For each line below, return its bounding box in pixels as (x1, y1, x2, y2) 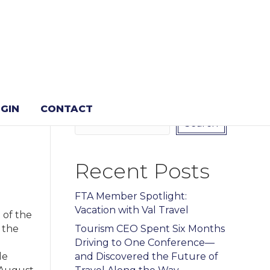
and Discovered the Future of (74, 250, 218, 262)
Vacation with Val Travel (74, 204, 189, 216)
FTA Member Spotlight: (74, 190, 187, 202)
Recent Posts (74, 158, 210, 184)
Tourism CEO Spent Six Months (74, 222, 225, 234)
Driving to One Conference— (74, 236, 215, 248)
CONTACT (40, 103, 93, 115)
